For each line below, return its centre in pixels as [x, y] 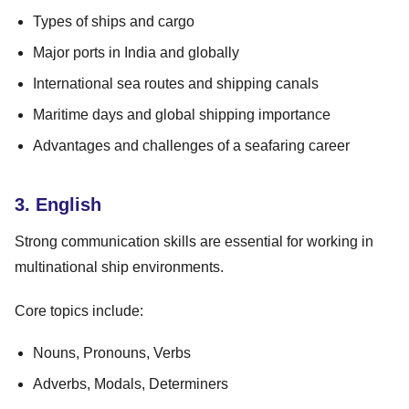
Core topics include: [79, 310]
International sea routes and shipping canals [176, 83]
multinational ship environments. [119, 267]
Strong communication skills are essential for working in [194, 241]
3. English [58, 204]
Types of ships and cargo [114, 21]
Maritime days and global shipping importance [182, 114]
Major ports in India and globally [136, 52]
